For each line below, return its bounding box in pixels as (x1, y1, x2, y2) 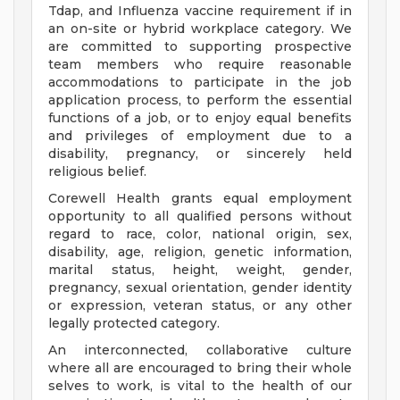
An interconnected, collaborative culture (48, 342, 352, 359)
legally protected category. (48, 315, 220, 332)
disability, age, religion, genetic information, (48, 244, 352, 261)
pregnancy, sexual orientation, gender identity (48, 279, 352, 296)
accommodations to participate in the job (48, 74, 352, 91)
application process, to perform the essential (48, 92, 352, 109)
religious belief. (48, 163, 146, 180)
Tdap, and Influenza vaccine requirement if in (48, 3, 352, 20)
